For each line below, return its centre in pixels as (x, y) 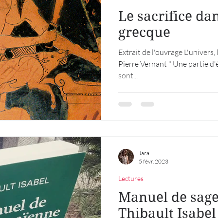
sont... (128, 75)
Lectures (131, 178)
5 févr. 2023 (154, 161)
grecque (144, 32)
